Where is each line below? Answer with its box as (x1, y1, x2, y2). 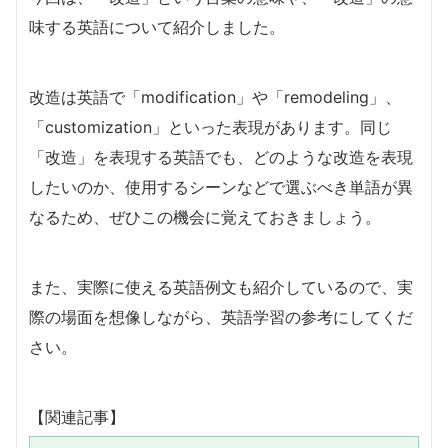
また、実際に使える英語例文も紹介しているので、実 (29, 276, 413, 297)
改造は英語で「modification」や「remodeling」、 (29, 86, 401, 107)
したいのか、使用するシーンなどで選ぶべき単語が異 (29, 176, 413, 197)
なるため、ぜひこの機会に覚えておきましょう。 (29, 206, 381, 227)
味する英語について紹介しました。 (29, 16, 285, 37)
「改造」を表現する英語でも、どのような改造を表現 (29, 146, 413, 167)
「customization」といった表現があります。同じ (29, 116, 392, 137)
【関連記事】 (29, 406, 125, 427)
